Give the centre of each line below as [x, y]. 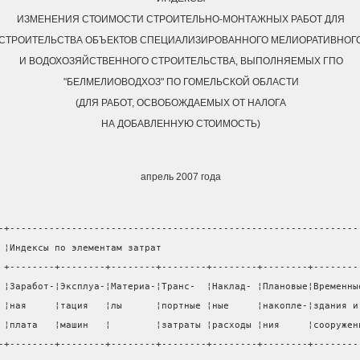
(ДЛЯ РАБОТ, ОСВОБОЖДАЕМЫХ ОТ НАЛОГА [181, 103]
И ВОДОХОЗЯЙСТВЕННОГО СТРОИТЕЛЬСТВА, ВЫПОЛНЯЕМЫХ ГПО [181, 61]
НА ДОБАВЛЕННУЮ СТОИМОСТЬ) [181, 124]
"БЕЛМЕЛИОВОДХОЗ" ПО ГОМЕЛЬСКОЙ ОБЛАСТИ [181, 82]
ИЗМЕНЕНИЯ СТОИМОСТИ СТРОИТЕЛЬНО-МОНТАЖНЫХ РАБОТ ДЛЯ [181, 20]
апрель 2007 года [181, 177]
